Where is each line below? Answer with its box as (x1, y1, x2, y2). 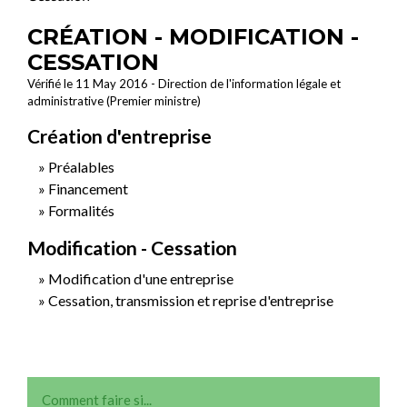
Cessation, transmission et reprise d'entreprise (48, 291, 333, 309)
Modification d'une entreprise (48, 269, 233, 287)
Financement (48, 179, 128, 197)
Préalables (48, 157, 114, 175)
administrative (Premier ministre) (27, 93, 201, 108)
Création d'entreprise (27, 124, 212, 147)
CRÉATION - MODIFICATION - (27, 23, 359, 50)
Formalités (48, 201, 114, 219)
